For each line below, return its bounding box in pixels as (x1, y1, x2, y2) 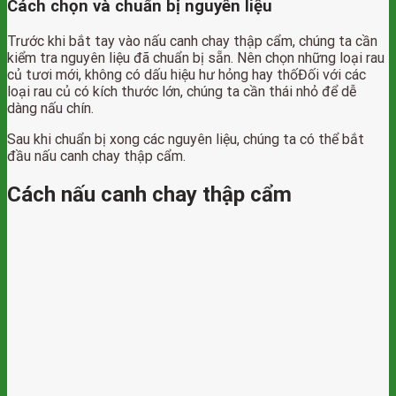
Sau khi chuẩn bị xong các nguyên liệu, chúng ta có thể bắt (7, 130, 364, 148)
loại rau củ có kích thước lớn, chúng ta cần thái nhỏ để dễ (7, 82, 356, 100)
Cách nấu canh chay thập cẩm (7, 181, 292, 207)
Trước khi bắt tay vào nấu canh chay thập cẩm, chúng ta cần (7, 32, 377, 49)
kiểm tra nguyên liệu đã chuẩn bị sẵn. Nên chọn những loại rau (7, 49, 385, 66)
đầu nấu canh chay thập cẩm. (7, 147, 186, 164)
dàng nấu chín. (7, 99, 94, 117)
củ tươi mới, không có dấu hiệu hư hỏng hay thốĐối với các (7, 65, 366, 83)
